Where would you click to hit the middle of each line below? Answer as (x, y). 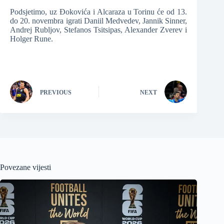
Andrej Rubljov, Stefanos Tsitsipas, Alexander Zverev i (99, 30)
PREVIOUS (56, 92)
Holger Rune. (31, 39)
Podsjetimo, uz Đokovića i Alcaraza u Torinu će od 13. (99, 12)
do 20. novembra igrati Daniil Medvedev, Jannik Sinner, (99, 21)
